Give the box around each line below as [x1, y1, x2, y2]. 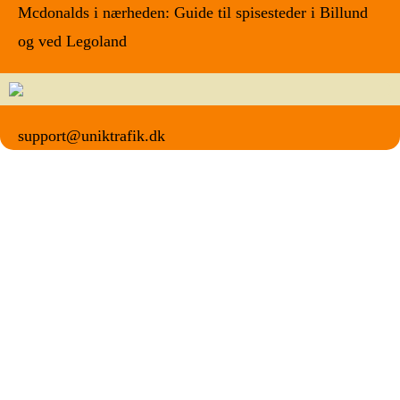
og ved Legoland [18, 32, 127, 51]
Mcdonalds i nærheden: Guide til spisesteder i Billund [18, 4, 368, 22]
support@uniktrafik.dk [18, 127, 165, 146]
